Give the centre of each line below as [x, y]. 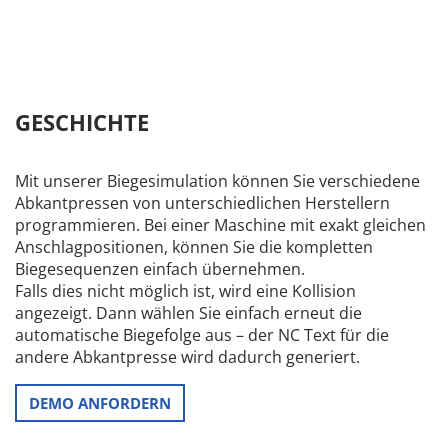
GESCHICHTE [82, 122]
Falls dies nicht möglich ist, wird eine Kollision [185, 291]
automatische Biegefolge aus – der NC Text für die [202, 335]
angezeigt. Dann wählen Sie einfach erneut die [188, 313]
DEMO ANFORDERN [100, 403]
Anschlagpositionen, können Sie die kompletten [194, 247]
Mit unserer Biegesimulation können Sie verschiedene [217, 181]
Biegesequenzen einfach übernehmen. [160, 269]
